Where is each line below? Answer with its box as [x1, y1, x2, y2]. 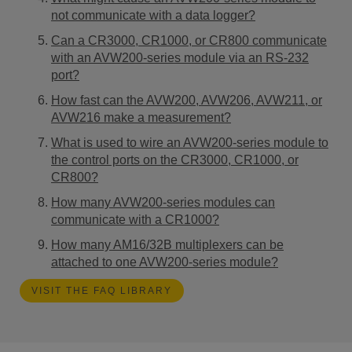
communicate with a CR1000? [51, 212, 219, 226]
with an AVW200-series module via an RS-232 [51, 50, 309, 64]
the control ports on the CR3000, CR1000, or [51, 152, 299, 167]
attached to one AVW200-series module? [51, 255, 278, 269]
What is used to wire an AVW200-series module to [51, 135, 328, 149]
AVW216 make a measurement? [51, 110, 231, 124]
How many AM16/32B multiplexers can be [51, 237, 284, 251]
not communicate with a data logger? [51, 8, 255, 22]
